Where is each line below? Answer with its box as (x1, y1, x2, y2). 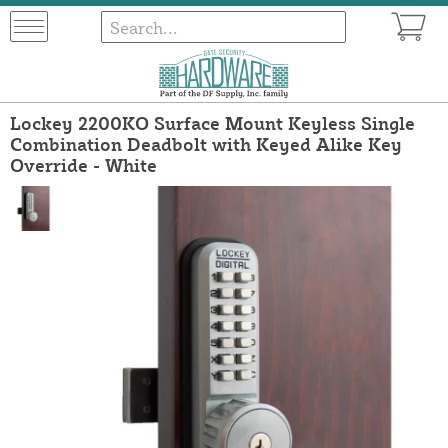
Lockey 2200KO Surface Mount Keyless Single (10, 111, 415, 134)
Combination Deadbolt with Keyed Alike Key (10, 132, 402, 155)
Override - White (10, 153, 157, 176)
